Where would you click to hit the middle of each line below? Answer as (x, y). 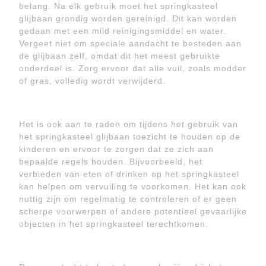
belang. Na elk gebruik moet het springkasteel (118, 6)
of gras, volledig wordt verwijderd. (92, 81)
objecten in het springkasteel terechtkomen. (114, 224)
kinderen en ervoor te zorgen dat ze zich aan (116, 149)
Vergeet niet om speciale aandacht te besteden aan (130, 43)
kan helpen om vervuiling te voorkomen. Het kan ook (133, 186)
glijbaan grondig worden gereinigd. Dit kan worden (128, 18)
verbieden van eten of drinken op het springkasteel (129, 174)
